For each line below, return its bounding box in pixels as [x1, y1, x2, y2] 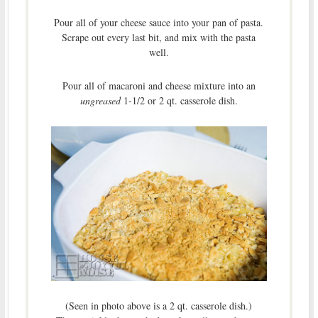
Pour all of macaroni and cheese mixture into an [62, 79, 256, 93]
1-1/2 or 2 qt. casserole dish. [120, 94, 238, 108]
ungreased [79, 94, 121, 108]
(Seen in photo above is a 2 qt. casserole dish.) [65, 298, 253, 312]
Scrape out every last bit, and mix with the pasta [62, 31, 256, 45]
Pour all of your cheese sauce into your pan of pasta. [54, 16, 264, 30]
